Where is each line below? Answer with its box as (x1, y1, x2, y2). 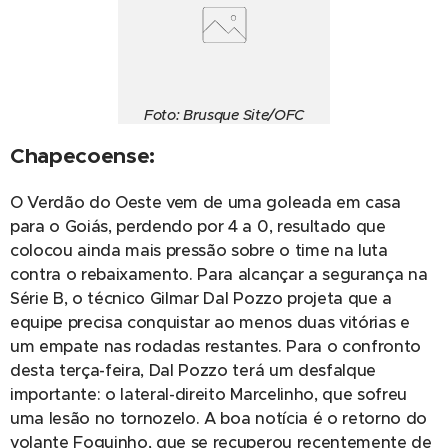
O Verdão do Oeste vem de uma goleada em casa (10, 191, 401, 213)
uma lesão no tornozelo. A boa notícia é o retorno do (10, 407, 427, 429)
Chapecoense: (10, 141, 156, 169)
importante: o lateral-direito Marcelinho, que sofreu (10, 383, 407, 405)
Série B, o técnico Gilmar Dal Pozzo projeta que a (10, 287, 392, 309)
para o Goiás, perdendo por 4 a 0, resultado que (10, 215, 386, 237)
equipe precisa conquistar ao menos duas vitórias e (10, 311, 410, 333)
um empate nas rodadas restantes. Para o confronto (10, 335, 421, 357)
